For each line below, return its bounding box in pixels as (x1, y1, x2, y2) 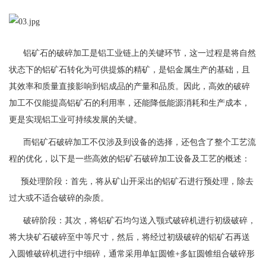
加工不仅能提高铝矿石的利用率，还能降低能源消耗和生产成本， (9, 98, 250, 107)
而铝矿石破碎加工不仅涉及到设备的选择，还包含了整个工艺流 (9, 137, 256, 147)
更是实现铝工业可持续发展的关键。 (9, 115, 142, 124)
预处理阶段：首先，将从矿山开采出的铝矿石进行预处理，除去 (9, 176, 254, 186)
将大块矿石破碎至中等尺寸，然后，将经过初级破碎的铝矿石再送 (9, 232, 250, 242)
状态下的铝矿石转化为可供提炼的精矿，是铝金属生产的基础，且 (9, 65, 250, 74)
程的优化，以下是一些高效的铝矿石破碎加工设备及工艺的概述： (9, 154, 250, 163)
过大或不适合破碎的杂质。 (9, 193, 109, 202)
